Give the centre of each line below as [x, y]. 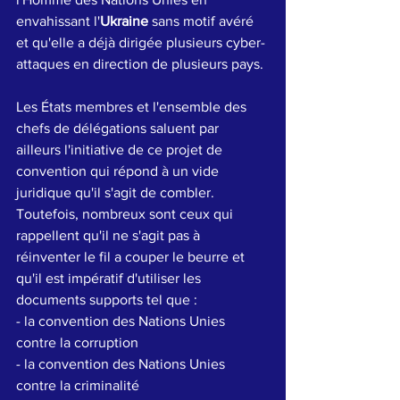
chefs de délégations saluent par [119, 128]
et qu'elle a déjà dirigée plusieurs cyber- [141, 42]
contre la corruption [79, 342]
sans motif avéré [203, 21]
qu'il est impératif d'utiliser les [110, 278]
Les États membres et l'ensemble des [133, 106]
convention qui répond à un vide [119, 171]
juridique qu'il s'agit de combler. [117, 192]
